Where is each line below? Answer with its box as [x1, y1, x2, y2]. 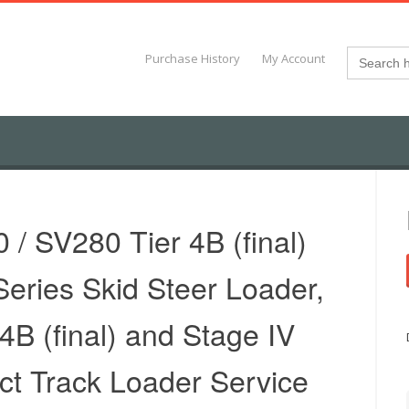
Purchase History [145, 50, 241, 67]
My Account [262, 50, 326, 67]
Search [346, 43, 393, 63]
